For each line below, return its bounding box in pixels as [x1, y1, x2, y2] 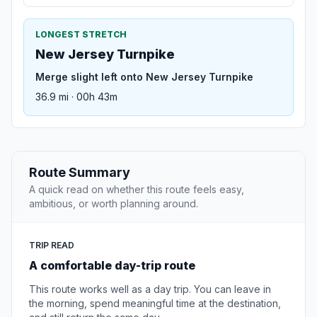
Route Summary [29, 165, 130, 180]
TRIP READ [29, 240, 74, 251]
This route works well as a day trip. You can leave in [29, 283, 271, 296]
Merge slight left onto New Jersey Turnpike [35, 71, 253, 83]
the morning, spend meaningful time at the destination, [29, 297, 281, 310]
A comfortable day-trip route [29, 258, 195, 273]
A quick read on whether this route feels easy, [29, 183, 244, 196]
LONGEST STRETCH [35, 29, 127, 40]
